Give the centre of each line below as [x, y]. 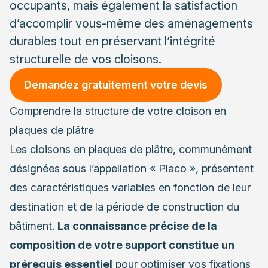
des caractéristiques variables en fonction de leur [130, 188]
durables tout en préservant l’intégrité [112, 42]
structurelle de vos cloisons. [86, 60]
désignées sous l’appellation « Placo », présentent [132, 169]
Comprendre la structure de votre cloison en [118, 111]
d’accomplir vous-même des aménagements [131, 24]
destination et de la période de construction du [124, 207]
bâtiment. [33, 226]
